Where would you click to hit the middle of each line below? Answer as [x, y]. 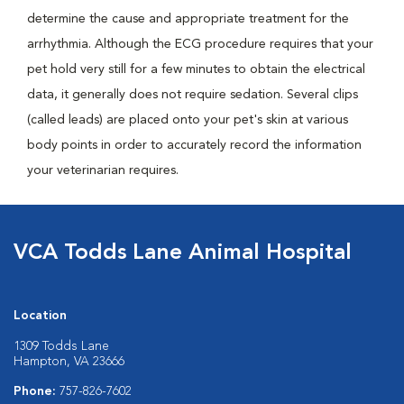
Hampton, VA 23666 [69, 362]
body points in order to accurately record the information [194, 145]
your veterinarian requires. [103, 170]
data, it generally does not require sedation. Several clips [193, 95]
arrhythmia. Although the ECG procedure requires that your [200, 44]
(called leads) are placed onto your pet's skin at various [188, 120]
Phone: [37, 391]
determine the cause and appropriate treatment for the [188, 19]
